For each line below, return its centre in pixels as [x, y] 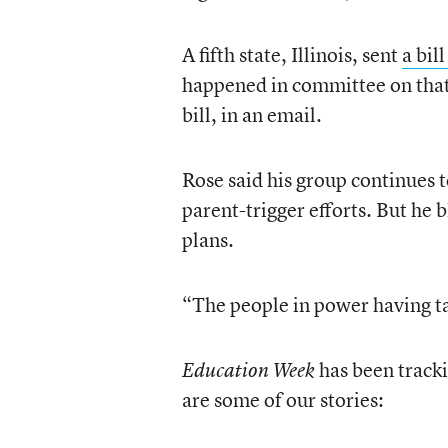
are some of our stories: [282, 399]
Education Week [248, 370]
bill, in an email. [251, 114]
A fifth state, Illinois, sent [291, 54]
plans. [207, 239]
